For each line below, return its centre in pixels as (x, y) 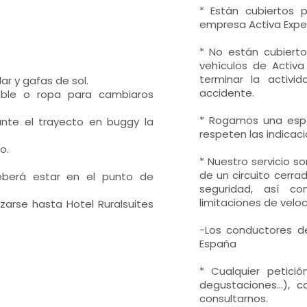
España (218, 244)
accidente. (226, 93)
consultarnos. (233, 298)
